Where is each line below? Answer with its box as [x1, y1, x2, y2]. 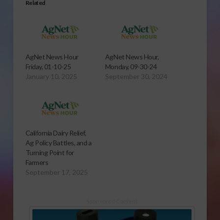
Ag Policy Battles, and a [25, 138, 92, 147]
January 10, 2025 [25, 72, 77, 81]
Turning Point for [25, 148, 74, 157]
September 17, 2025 [25, 168, 88, 177]
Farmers [25, 158, 49, 167]
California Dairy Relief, [25, 129, 86, 137]
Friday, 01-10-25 [25, 62, 71, 71]
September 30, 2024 [105, 72, 167, 81]
